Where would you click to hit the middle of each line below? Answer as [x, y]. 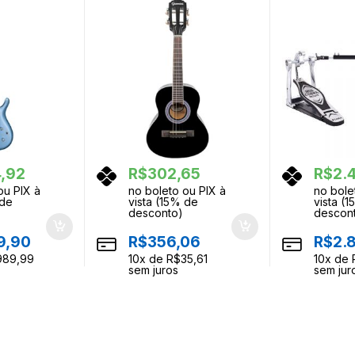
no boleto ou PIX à [177, 190]
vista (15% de [163, 201]
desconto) [155, 212]
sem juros [153, 269]
